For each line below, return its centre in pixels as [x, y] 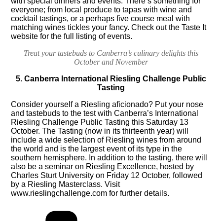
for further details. [138, 193]
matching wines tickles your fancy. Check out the [96, 28]
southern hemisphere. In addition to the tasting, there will [109, 158]
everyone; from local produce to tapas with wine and [102, 10]
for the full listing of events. [85, 37]
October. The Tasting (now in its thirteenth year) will [100, 131]
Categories [175, 210]
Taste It [194, 28]
